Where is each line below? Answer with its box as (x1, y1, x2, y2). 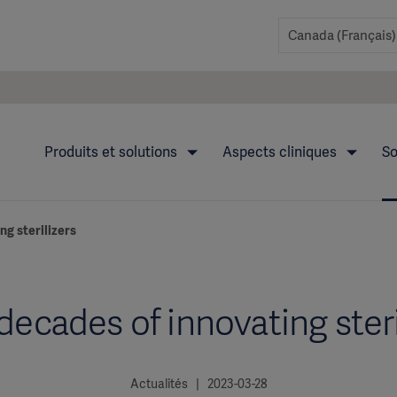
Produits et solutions (43, 143, 181, 161)
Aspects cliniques (222, 143, 340, 161)
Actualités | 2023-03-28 (129, 376, 268, 392)
